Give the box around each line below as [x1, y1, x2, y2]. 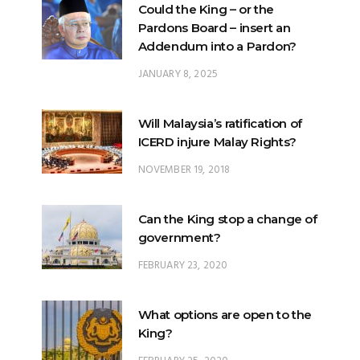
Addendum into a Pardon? [137, 39, 297, 55]
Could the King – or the [137, 2, 274, 18]
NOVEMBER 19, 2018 [137, 162, 231, 179]
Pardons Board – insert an [137, 20, 291, 36]
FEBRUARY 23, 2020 [137, 257, 228, 275]
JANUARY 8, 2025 [137, 66, 219, 84]
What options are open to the [137, 307, 312, 323]
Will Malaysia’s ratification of [137, 116, 302, 132]
